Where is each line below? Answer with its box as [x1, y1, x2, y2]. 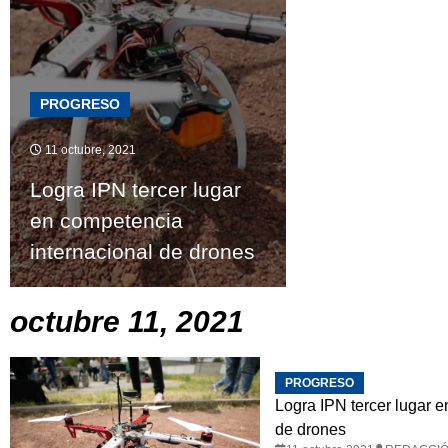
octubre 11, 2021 [10, 304, 244, 338]
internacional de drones [30, 239, 255, 263]
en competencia [30, 208, 183, 232]
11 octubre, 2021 [42, 142, 136, 157]
